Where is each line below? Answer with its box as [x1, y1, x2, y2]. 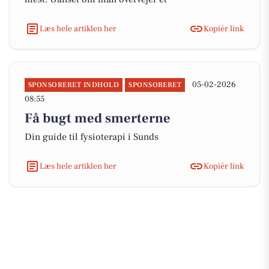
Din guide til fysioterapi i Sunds [25, 131, 159, 143]
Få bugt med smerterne [25, 110, 171, 127]
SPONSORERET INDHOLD [28, 80, 119, 89]
